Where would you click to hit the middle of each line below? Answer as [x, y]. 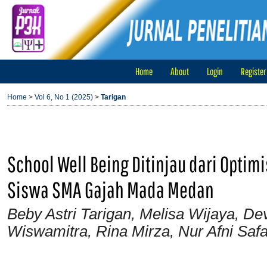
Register [253, 71]
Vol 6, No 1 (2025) [64, 97]
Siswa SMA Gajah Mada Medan [111, 190]
